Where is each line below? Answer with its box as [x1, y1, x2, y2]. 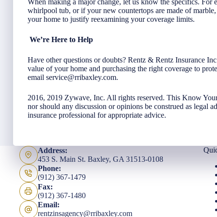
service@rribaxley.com [46, 73, 116, 81]
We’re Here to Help [30, 35, 93, 44]
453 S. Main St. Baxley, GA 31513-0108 [37, 155, 163, 163]
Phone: [37, 164, 61, 173]
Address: [37, 146, 67, 155]
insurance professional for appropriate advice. [28, 110, 166, 119]
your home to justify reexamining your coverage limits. [28, 15, 195, 23]
